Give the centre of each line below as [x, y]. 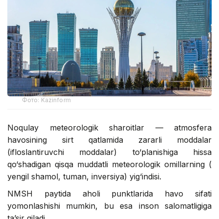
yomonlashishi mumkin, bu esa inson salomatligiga [109, 206]
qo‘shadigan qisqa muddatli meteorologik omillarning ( [109, 164]
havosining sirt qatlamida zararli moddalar [109, 140]
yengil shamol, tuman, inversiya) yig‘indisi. [84, 177]
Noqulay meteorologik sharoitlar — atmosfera [109, 128]
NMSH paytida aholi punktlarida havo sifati [109, 194]
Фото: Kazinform [46, 100]
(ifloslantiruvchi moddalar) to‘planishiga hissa [109, 152]
